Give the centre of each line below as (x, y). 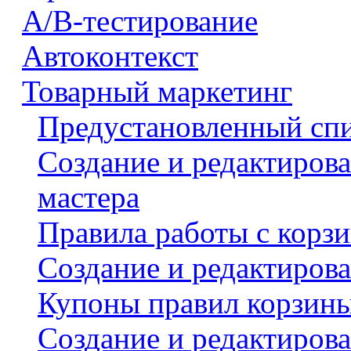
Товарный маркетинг (157, 91)
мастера (89, 197)
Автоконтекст (110, 56)
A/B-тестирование (140, 21)
